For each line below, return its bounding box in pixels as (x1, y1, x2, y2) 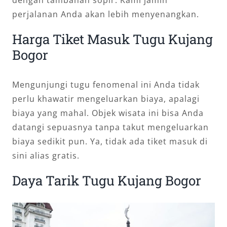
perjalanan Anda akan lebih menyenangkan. (12, 8, 199, 20)
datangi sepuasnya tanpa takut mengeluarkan (12, 121, 209, 133)
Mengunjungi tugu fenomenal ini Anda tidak (12, 79, 200, 90)
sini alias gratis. (12, 149, 80, 161)
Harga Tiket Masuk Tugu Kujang (12, 30, 213, 48)
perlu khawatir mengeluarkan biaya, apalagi (12, 93, 200, 104)
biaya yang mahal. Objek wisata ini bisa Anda (12, 107, 204, 119)
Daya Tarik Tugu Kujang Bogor (12, 171, 201, 189)
